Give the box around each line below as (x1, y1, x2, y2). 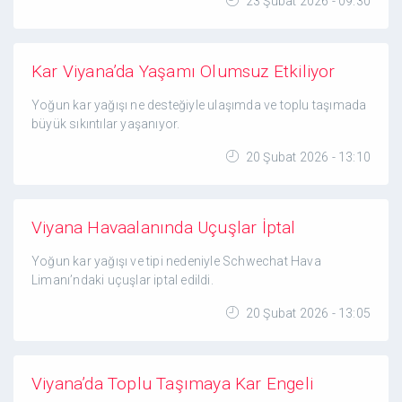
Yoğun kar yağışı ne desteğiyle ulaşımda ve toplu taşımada (31, 98, 367, 112)
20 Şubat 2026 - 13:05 (242, 306, 371, 320)
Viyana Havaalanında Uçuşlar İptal (31, 217, 296, 238)
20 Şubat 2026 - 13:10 (242, 150, 371, 164)
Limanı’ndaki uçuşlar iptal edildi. (31, 273, 214, 287)
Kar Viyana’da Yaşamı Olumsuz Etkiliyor (31, 61, 336, 82)
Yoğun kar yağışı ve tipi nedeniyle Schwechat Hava (31, 254, 321, 268)
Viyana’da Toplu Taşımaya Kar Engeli (31, 373, 313, 394)
